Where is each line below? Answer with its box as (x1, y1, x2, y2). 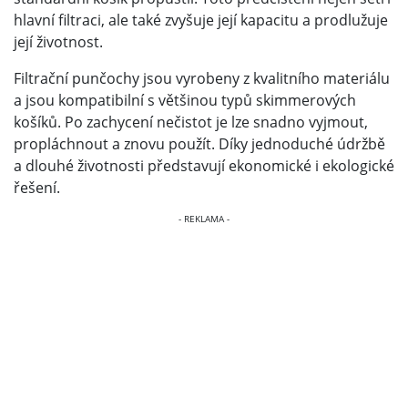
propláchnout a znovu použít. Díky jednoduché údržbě (14, 134, 385, 155)
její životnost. (14, 32, 103, 53)
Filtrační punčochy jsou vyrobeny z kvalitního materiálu (14, 68, 390, 89)
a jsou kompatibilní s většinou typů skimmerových (14, 90, 356, 111)
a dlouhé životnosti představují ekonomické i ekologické (14, 156, 394, 177)
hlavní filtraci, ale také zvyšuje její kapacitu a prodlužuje (14, 10, 388, 31)
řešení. (14, 178, 60, 199)
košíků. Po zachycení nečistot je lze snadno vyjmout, (14, 112, 368, 133)
